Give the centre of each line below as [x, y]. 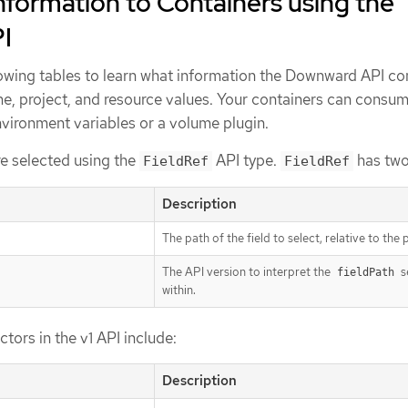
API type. [246, 161]
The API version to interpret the [248, 271]
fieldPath [366, 272]
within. [179, 290]
